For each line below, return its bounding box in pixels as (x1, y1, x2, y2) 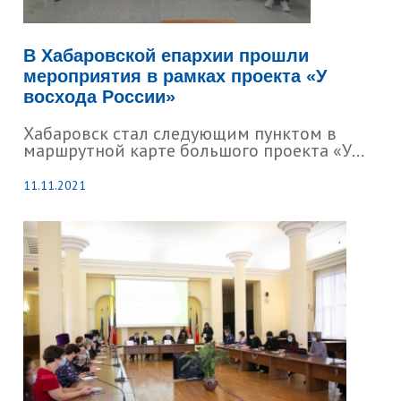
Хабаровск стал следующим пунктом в (23, 122, 337, 145)
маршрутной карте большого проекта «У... (23, 139, 365, 162)
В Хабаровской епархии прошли (23, 46, 310, 65)
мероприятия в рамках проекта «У (23, 66, 328, 86)
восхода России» (23, 87, 176, 107)
